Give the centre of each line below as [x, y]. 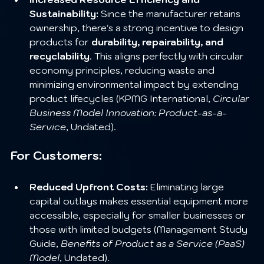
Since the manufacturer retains [171, 13]
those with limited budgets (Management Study [140, 229]
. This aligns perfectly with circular [168, 56]
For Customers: [56, 155]
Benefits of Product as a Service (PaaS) [154, 243]
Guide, [45, 243]
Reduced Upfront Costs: [89, 187]
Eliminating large [187, 187]
